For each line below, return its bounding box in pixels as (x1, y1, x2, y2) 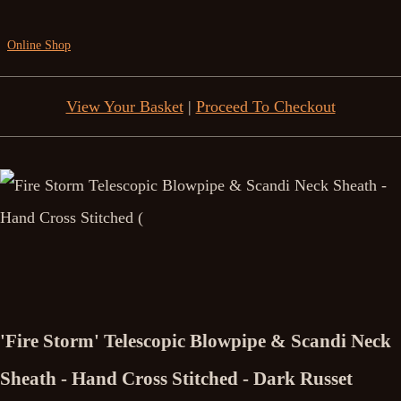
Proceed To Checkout (195, 98, 336, 115)
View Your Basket (65, 98, 183, 115)
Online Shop (7, 38, 71, 52)
